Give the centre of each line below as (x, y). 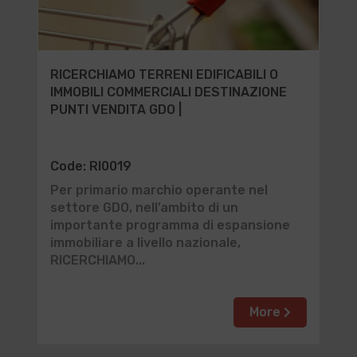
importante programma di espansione (170, 225)
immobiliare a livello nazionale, (145, 243)
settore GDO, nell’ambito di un (144, 208)
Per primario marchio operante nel (159, 190)
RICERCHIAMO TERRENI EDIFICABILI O (164, 75)
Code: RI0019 (90, 166)
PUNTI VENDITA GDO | (116, 110)
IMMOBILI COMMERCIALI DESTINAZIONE (168, 92)
